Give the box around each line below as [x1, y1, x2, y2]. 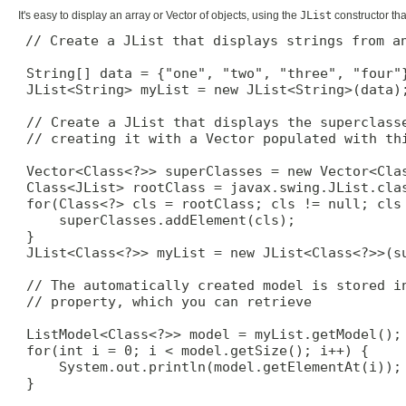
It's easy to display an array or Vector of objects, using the [18, 8, 300, 22]
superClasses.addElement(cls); [18, 211, 295, 228]
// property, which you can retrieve [18, 293, 312, 310]
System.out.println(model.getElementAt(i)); [18, 358, 401, 375]
